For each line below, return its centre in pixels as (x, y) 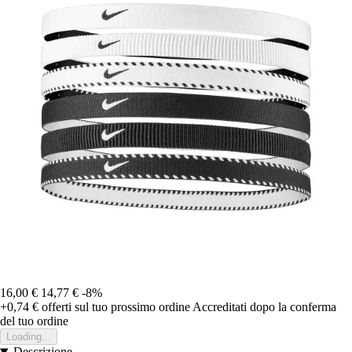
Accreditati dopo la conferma (264, 307)
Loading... (29, 337)
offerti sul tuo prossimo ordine (114, 307)
